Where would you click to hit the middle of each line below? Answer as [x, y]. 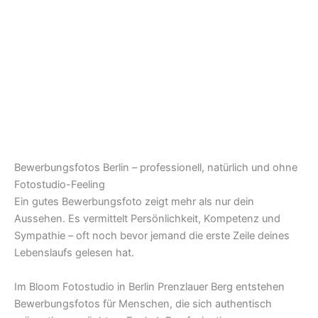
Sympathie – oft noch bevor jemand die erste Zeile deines [152, 236]
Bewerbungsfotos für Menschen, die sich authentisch [143, 303]
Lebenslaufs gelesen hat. [74, 253]
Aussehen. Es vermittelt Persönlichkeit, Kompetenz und [147, 219]
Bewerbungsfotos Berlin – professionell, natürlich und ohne [156, 168]
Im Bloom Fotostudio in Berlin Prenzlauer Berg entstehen [149, 286]
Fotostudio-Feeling [60, 185]
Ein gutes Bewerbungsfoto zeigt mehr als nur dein [134, 202]
